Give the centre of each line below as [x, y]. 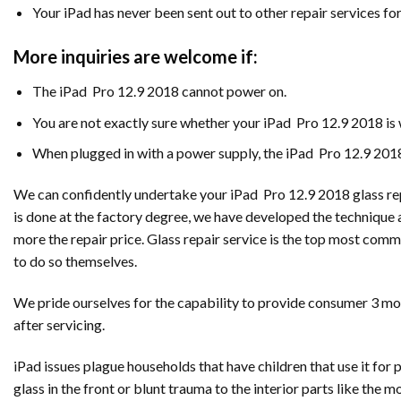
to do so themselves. [75, 260]
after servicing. [59, 324]
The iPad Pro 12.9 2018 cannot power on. [159, 90]
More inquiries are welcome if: [136, 56]
